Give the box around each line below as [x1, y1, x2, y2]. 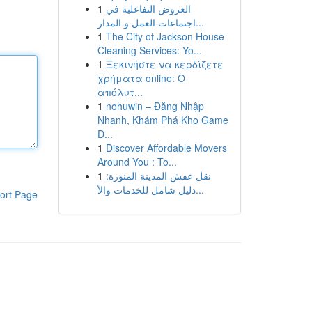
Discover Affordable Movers [105, 141, 227, 155]
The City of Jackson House [105, 29, 224, 43]
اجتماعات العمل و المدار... [195, 15, 204, 29]
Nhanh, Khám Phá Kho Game [97, 113, 228, 127]
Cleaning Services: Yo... [97, 43, 202, 57]
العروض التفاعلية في [105, 1, 191, 15]
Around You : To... [97, 155, 177, 169]
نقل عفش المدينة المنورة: [105, 169, 211, 182]
